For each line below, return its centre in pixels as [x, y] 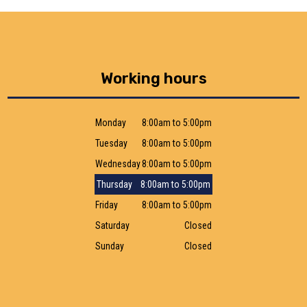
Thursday [114, 184]
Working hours [153, 78]
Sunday [110, 246]
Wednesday [118, 163]
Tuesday [111, 143]
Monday [111, 122]
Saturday [112, 225]
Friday [107, 205]
